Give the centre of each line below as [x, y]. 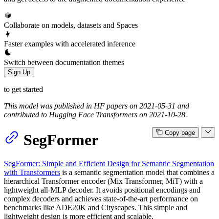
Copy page [180, 132]
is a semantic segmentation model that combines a [137, 173]
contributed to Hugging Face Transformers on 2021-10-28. [96, 114]
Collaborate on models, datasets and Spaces [71, 25]
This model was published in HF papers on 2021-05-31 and [97, 106]
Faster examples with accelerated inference [70, 44]
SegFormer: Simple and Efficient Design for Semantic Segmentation [109, 164]
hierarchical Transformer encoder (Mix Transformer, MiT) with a [103, 181]
